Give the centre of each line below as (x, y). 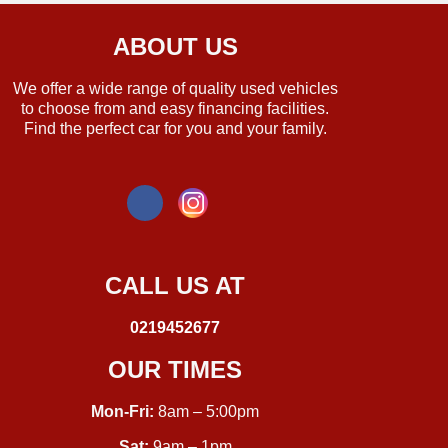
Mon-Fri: (122, 412)
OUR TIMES (175, 370)
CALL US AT (175, 286)
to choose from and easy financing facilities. (175, 108)
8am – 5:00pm (206, 412)
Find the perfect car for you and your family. (175, 128)
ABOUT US (175, 46)
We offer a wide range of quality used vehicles (175, 88)
